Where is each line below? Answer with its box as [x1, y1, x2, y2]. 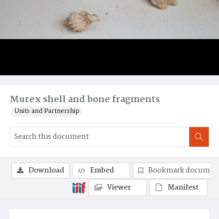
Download [28, 165, 64, 176]
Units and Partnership [15, 106, 80, 116]
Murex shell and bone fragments [10, 92, 160, 107]
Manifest [168, 182, 199, 194]
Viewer [107, 182, 131, 194]
